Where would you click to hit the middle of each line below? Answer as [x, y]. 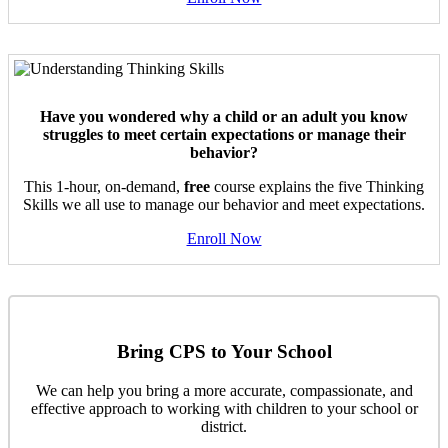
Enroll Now [224, 239]
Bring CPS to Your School [224, 351]
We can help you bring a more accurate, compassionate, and [224, 390]
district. [224, 426]
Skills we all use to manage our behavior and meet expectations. [224, 205]
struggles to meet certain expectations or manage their [224, 135]
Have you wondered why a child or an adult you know [224, 117]
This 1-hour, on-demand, [104, 187]
